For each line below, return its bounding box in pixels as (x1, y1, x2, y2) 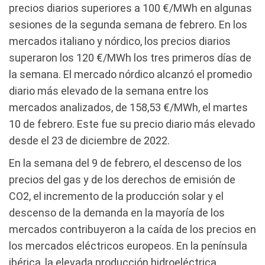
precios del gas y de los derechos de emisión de (9, 173, 235, 186)
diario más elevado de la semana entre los (9, 84, 209, 97)
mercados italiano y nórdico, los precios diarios (9, 34, 231, 47)
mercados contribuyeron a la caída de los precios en (9, 222, 256, 235)
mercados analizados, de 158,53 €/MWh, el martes (9, 101, 248, 114)
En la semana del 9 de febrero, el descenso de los (9, 156, 242, 169)
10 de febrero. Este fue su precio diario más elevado (9, 117, 255, 130)
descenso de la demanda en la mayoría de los (9, 206, 225, 219)
